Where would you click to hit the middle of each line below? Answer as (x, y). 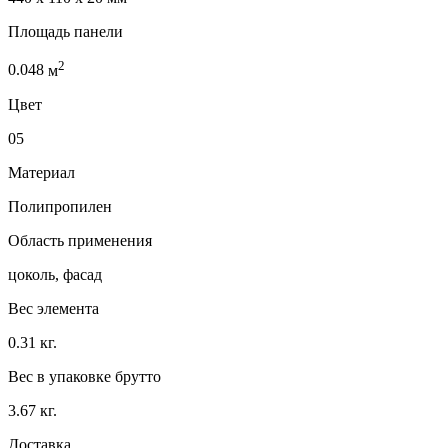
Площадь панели (65, 32)
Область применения (80, 240)
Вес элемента (53, 308)
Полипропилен (60, 206)
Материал (41, 172)
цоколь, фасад (55, 274)
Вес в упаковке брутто (84, 376)
